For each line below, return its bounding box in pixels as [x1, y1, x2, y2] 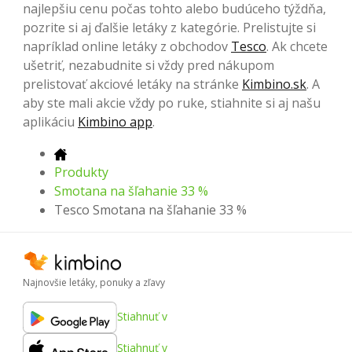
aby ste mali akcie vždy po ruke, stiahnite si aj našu [23, 93, 321, 112]
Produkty [54, 163, 108, 181]
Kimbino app [78, 112, 152, 130]
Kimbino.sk [242, 75, 306, 93]
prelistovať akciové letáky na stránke [23, 75, 242, 93]
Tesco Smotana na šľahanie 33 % [54, 200, 247, 218]
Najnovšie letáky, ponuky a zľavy [23, 276, 165, 290]
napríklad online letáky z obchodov [23, 37, 231, 55]
